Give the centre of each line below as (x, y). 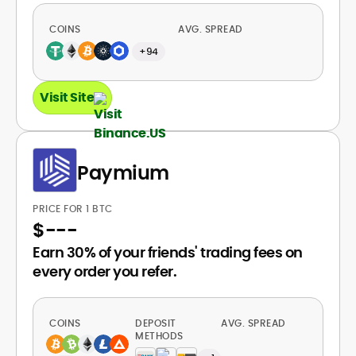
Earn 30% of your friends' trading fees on (168, 252)
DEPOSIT (156, 323)
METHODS (159, 336)
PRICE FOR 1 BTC (74, 209)
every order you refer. (104, 271)
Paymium (123, 172)
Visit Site (67, 97)
